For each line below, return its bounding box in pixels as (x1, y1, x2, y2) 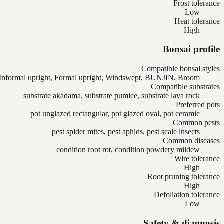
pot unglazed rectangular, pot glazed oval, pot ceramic (30, 109, 200, 118)
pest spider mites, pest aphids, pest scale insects (52, 127, 200, 136)
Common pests (173, 118, 220, 127)
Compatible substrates (151, 82, 220, 91)
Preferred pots (176, 100, 220, 109)
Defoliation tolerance (154, 190, 220, 199)
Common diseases (163, 136, 220, 145)
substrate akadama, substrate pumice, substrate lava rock (23, 91, 200, 100)
